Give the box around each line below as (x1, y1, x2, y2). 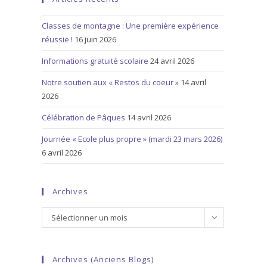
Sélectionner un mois (51, 212, 128, 223)
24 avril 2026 (150, 55, 194, 67)
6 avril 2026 (42, 147, 82, 159)
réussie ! (42, 34, 73, 45)
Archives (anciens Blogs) (52, 254, 154, 265)
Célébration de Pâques (42, 112, 125, 123)
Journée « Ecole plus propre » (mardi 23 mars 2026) (42, 133, 222, 145)
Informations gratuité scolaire (42, 55, 148, 67)
